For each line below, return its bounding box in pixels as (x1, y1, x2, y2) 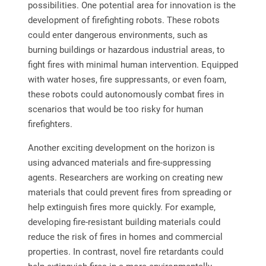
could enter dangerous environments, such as (27, 30, 208, 41)
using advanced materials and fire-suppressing (27, 157, 211, 169)
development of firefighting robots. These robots (27, 15, 220, 26)
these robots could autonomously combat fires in (27, 89, 224, 100)
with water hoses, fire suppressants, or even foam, (27, 74, 226, 85)
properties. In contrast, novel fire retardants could (27, 246, 223, 258)
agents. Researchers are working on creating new (27, 172, 223, 183)
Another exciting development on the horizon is (27, 142, 215, 154)
